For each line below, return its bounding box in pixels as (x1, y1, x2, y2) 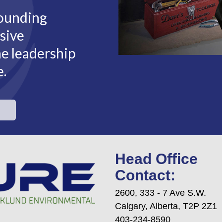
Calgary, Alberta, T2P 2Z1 (114, 201, 217, 211)
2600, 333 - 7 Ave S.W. (114, 188, 206, 198)
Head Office (114, 151, 198, 167)
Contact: (114, 167, 175, 183)
